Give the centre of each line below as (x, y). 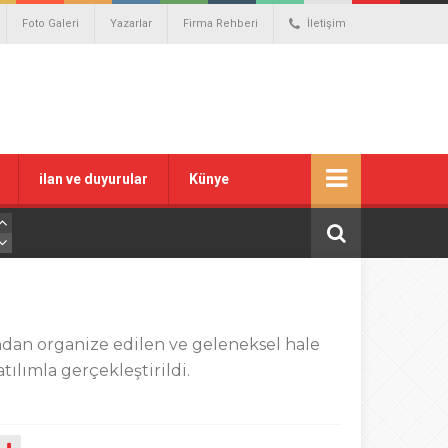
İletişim (326, 23)
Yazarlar (131, 23)
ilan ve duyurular (93, 179)
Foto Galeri (50, 23)
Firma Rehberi (220, 23)
